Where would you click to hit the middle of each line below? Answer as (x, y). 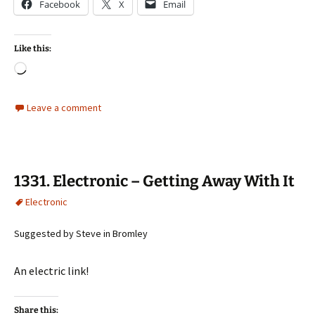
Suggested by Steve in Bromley (81, 233)
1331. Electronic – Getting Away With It (154, 181)
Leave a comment (64, 108)
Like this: (33, 49)
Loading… (51, 70)
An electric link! (51, 271)
